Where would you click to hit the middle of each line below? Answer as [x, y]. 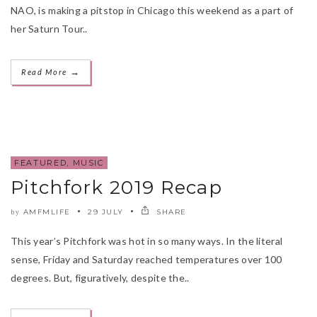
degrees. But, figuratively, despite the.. [100, 277]
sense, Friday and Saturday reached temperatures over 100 [146, 259]
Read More [46, 71]
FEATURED [41, 162]
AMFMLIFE [47, 212]
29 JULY [106, 212]
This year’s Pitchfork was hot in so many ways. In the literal [147, 241]
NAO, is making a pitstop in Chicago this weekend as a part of [152, 10]
